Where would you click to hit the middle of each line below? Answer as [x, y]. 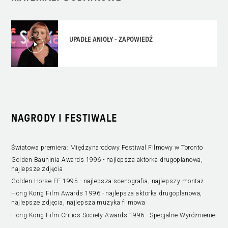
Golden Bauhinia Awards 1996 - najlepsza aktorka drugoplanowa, [107, 160]
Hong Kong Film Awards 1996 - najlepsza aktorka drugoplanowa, [107, 194]
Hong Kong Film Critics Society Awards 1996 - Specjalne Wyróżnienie [113, 215]
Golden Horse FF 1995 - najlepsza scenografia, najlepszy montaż [108, 181]
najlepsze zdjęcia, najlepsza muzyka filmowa [78, 203]
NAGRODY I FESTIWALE [64, 119]
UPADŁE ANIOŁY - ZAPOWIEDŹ [111, 40]
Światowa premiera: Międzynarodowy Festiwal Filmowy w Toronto [107, 148]
